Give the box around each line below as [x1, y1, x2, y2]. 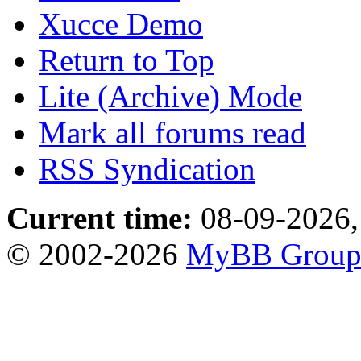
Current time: [6, 201, 193, 236]
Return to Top [39, 43, 214, 78]
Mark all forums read [39, 115, 306, 151]
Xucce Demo [39, 6, 203, 42]
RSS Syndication [39, 151, 255, 187]
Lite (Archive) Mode [39, 79, 302, 114]
